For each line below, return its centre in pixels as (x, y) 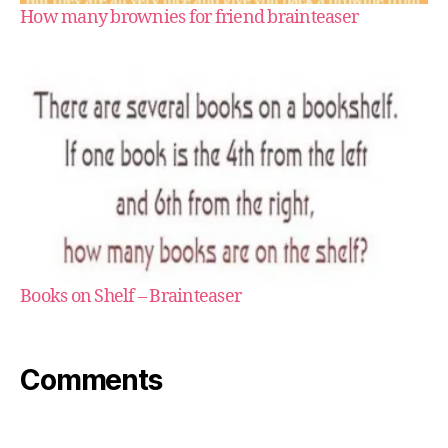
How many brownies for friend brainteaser (189, 18)
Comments (91, 379)
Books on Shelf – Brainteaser (131, 296)
